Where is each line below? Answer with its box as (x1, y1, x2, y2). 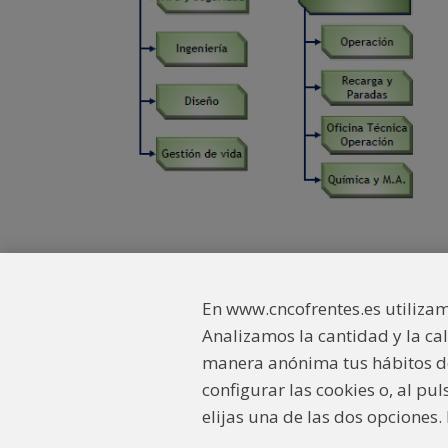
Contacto (247, 347, 313, 369)
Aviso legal (344, 347, 418, 369)
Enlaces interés (108, 347, 216, 369)
